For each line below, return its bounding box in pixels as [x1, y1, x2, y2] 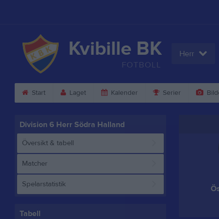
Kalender [109, 88, 138, 97]
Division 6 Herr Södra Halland [19, 120, 125, 130]
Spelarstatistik [22, 179, 66, 189]
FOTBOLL [122, 59, 162, 70]
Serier [160, 88, 181, 97]
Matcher [22, 159, 47, 168]
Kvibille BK [68, 37, 162, 61]
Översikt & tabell [22, 138, 74, 148]
